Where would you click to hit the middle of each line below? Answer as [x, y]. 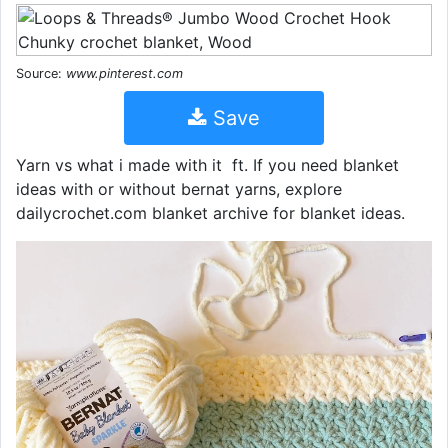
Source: [41, 73]
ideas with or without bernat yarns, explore [179, 189]
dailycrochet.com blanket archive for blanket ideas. [210, 213]
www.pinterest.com [124, 73]
